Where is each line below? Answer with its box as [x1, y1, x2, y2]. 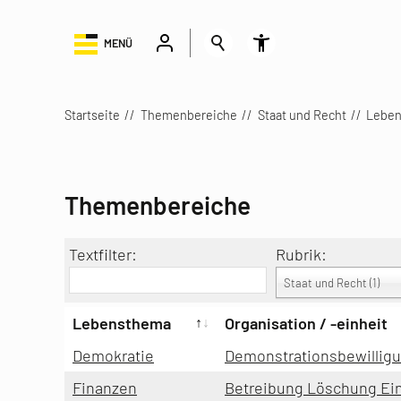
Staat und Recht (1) [284, 275, 380, 290]
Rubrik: [276, 243, 327, 264]
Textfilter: [69, 243, 137, 264]
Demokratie [73, 345, 154, 365]
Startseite [64, 107, 120, 123]
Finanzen [73, 377, 137, 397]
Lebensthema [73, 312, 171, 333]
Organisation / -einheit [225, 312, 388, 333]
